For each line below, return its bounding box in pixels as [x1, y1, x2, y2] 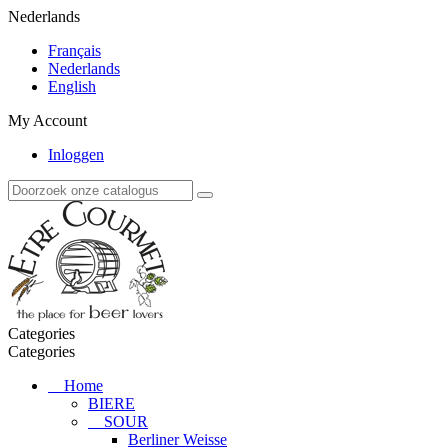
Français [48, 42, 101, 59]
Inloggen [48, 146, 104, 163]
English [48, 78, 96, 95]
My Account [8, 112, 87, 129]
